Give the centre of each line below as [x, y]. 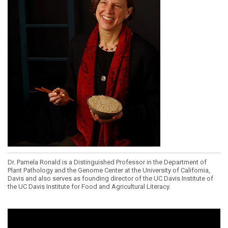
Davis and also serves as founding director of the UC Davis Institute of [110, 179]
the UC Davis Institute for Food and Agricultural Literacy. [89, 187]
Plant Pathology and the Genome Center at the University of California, [109, 170]
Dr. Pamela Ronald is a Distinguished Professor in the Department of [107, 162]
